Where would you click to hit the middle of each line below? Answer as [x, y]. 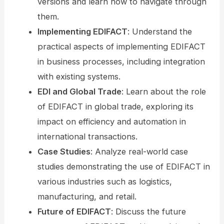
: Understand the [159, 32]
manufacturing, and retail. [87, 197]
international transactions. [87, 137]
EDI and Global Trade [79, 92]
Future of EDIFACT [74, 212]
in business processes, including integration [121, 62]
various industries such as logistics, [104, 182]
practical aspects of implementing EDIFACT [121, 47]
